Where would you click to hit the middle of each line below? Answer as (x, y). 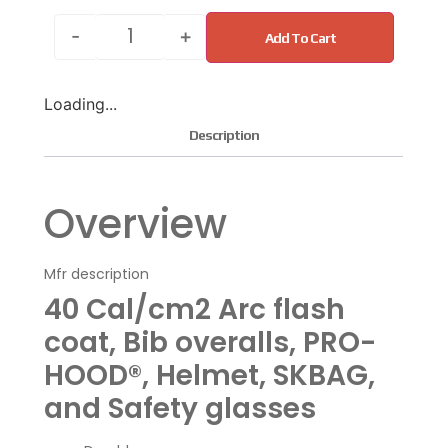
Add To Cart (300, 37)
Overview (136, 223)
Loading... (81, 103)
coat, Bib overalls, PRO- (210, 342)
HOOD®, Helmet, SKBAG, (210, 375)
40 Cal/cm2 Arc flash (195, 309)
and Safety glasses (180, 408)
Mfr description (97, 273)
